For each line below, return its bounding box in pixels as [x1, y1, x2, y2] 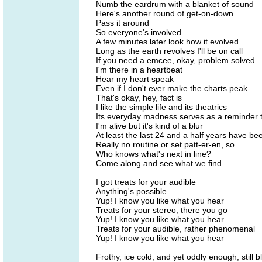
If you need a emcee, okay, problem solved [96, 56, 255, 65]
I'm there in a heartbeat [96, 65, 182, 74]
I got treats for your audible [96, 177, 196, 187]
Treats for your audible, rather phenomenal [96, 224, 255, 233]
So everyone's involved [96, 27, 181, 37]
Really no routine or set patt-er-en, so [96, 140, 235, 149]
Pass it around [96, 18, 149, 27]
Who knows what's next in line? [96, 149, 211, 158]
